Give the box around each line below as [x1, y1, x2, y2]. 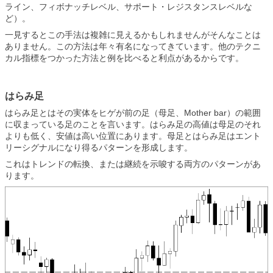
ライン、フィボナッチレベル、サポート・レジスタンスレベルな [5, 2, 252, 12]
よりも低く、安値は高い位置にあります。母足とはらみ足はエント [5, 131, 261, 141]
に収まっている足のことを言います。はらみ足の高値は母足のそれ [5, 119, 261, 129]
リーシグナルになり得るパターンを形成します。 [5, 143, 193, 152]
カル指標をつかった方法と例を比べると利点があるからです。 [5, 53, 244, 63]
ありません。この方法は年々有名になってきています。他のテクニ [5, 41, 261, 51]
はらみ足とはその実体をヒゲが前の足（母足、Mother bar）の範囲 [5, 108, 261, 118]
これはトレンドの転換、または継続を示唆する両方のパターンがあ [5, 159, 261, 169]
